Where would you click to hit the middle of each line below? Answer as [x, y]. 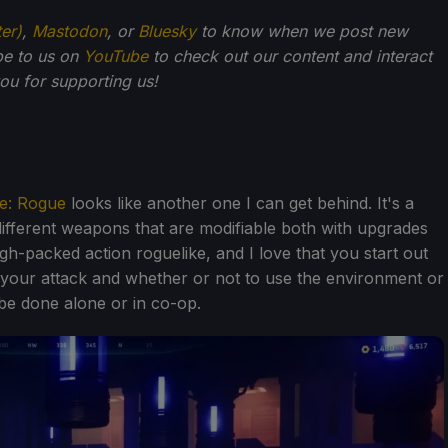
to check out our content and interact [290, 55]
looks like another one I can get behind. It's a [240, 202]
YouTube [115, 55]
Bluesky [167, 30]
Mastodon [69, 30]
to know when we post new [302, 30]
